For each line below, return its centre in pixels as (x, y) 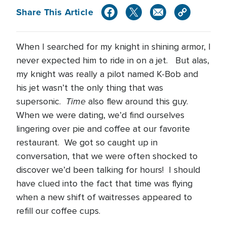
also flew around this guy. (138, 101)
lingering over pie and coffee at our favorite (103, 129)
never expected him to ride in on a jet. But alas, (113, 60)
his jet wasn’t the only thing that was (90, 88)
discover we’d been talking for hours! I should (108, 170)
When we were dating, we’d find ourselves (100, 115)
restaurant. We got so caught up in (87, 142)
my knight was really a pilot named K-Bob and (107, 74)
